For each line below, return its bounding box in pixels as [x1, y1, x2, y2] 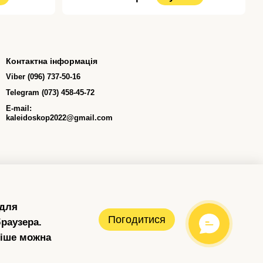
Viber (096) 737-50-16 [6, 72, 80, 82]
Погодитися [108, 213, 166, 225]
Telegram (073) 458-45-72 [6, 88, 95, 97]
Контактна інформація [6, 56, 97, 66]
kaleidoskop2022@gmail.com [6, 113, 113, 123]
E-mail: [6, 104, 32, 113]
